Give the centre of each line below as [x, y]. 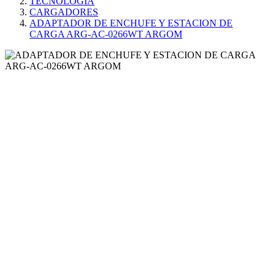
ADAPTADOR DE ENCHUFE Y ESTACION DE [131, 23]
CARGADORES [64, 12]
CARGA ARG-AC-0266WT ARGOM [106, 34]
